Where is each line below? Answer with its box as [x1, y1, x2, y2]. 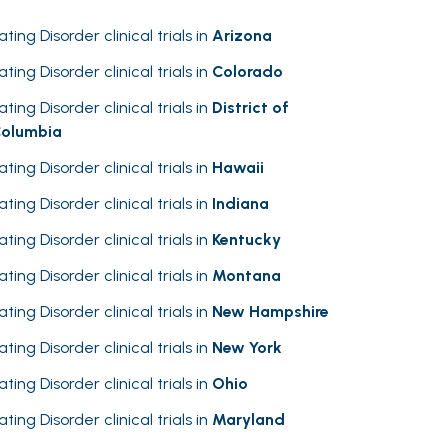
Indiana [212, 194, 269, 213]
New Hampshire [212, 302, 329, 321]
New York [212, 338, 282, 357]
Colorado [212, 62, 283, 81]
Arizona [212, 26, 272, 45]
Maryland [212, 410, 285, 429]
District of [212, 98, 289, 117]
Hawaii [212, 158, 264, 177]
